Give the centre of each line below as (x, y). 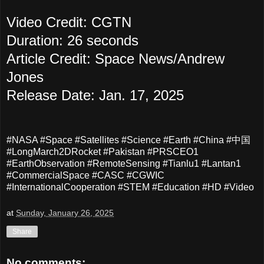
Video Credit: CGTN (69, 22)
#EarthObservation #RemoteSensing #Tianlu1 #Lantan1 (124, 164)
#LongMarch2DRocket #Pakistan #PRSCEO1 (103, 152)
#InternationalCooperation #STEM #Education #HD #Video (130, 187)
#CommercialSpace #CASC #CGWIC (85, 176)
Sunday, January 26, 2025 (65, 212)
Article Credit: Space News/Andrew (115, 58)
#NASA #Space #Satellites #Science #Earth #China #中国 (128, 140)
